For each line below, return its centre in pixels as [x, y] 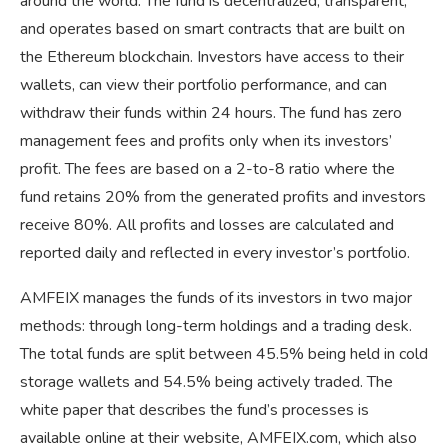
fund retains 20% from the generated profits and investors [223, 197]
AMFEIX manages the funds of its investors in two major [216, 298]
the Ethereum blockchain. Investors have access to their [212, 57]
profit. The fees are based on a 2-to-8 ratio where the [207, 169]
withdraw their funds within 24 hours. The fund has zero [211, 113]
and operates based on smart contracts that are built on [212, 29]
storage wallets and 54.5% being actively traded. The [206, 382]
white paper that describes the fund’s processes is [194, 410]
